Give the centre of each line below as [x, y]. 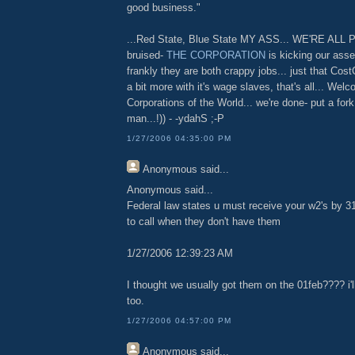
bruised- [147, 55]
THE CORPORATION [216, 55]
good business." [164, 8]
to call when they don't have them [204, 222]
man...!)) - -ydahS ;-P [176, 119]
